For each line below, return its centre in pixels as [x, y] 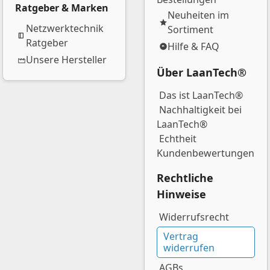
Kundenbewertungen [206, 153]
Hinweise [181, 194]
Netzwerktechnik [65, 28]
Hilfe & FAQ [193, 46]
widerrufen [189, 248]
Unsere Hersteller [66, 60]
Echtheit [178, 139]
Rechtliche [185, 178]
